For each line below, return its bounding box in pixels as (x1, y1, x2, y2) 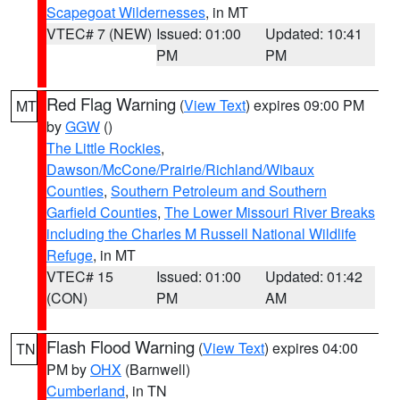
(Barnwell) (121, 359, 190, 379)
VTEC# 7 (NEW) (46, 23, 152, 44)
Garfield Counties (46, 202, 157, 222)
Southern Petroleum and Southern (111, 180, 327, 201)
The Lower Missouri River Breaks (164, 202, 375, 222)
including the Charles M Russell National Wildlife (46, 223, 356, 244)
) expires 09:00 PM (246, 95, 364, 115)
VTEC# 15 (46, 266, 113, 287)
